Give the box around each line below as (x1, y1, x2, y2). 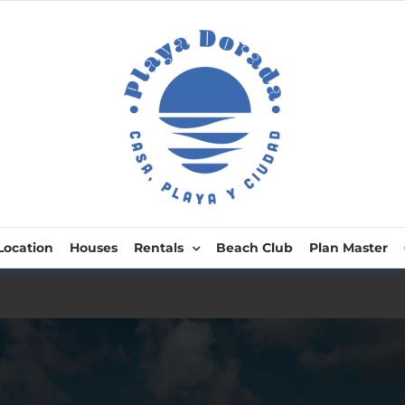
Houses (69, 240, 118, 256)
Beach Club (215, 240, 293, 256)
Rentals (133, 240, 184, 256)
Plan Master (308, 240, 388, 256)
